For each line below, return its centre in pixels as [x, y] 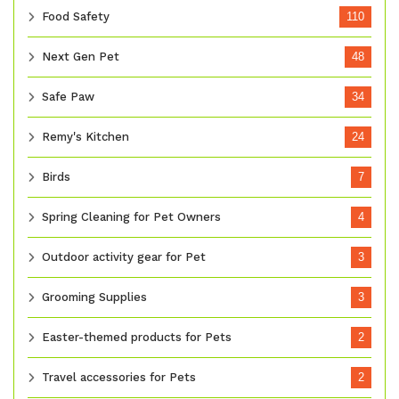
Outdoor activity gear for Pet [124, 257]
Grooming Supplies [94, 297]
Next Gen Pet [81, 57]
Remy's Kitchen [85, 137]
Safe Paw [68, 97]
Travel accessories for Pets [119, 378]
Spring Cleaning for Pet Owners [131, 217]
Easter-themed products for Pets [137, 338]
